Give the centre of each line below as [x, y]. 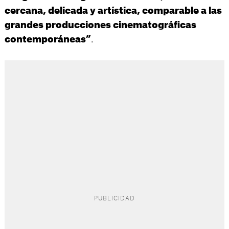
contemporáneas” [48, 40]
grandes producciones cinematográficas [100, 25]
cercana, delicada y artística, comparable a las [113, 11]
